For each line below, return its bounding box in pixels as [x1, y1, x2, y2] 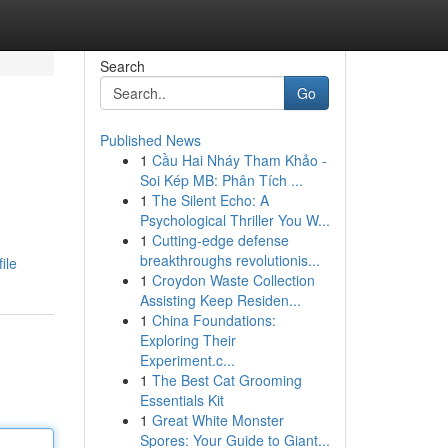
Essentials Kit [139, 390, 224, 410]
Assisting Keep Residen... [139, 290, 301, 310]
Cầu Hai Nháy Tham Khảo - [151, 150, 327, 170]
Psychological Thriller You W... [139, 210, 330, 230]
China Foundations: [151, 310, 276, 330]
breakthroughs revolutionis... [139, 250, 320, 270]
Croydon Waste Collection [151, 270, 315, 290]
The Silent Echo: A [151, 190, 269, 210]
